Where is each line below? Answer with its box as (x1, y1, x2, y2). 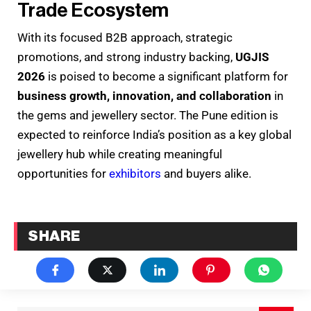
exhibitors (109, 167, 161, 181)
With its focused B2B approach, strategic (17, 31, 233, 45)
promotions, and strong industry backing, (17, 50, 235, 65)
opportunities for (17, 167, 109, 181)
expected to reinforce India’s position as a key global (17, 128, 292, 142)
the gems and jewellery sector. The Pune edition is (17, 108, 278, 123)
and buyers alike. (161, 167, 251, 181)
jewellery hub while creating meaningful (17, 147, 222, 162)
